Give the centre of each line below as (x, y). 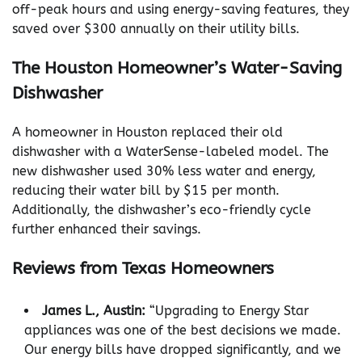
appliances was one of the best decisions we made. (183, 330)
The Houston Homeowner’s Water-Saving (177, 67)
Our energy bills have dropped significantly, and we (183, 350)
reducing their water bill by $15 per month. (146, 190)
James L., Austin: (94, 311)
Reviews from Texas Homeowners (143, 268)
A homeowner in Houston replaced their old (147, 132)
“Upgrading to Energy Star (227, 311)
